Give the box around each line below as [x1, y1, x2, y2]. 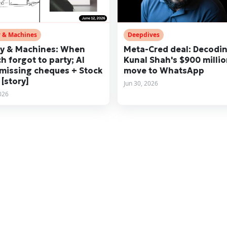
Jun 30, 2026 [124, 79, 158, 88]
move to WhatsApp [124, 65, 204, 75]
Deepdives [128, 30, 160, 39]
